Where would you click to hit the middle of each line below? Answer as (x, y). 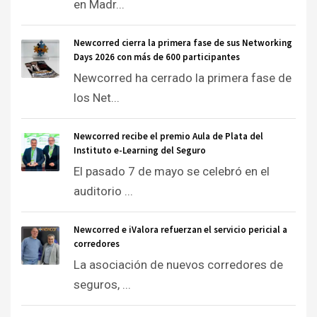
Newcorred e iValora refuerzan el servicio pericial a (180, 229)
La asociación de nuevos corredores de (178, 264)
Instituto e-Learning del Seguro (140, 150)
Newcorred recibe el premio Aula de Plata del (168, 136)
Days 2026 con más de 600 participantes (157, 57)
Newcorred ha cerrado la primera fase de (183, 77)
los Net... (97, 97)
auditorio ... (103, 191)
